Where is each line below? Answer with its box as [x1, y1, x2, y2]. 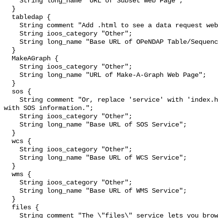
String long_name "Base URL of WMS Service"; [4, 187, 19, 195]
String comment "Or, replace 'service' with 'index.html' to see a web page [4, 96, 19, 104]
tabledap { [4, 14, 12, 21]
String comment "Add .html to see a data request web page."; [4, 22, 19, 30]
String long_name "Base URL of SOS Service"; [4, 121, 19, 129]
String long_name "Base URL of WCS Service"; [4, 154, 19, 162]
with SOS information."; [4, 105, 93, 112]
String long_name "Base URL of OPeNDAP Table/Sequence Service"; [4, 38, 19, 46]
